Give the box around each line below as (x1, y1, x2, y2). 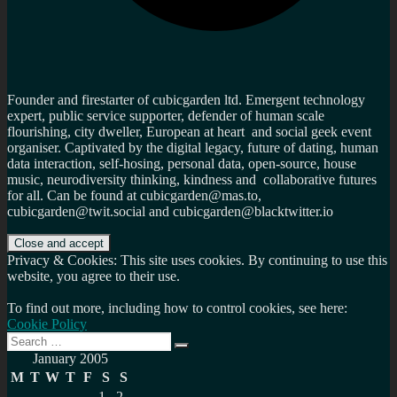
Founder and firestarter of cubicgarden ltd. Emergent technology (7, 92, 365, 108)
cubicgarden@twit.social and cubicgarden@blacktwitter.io (7, 204, 333, 220)
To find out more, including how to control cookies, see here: (7, 300, 347, 316)
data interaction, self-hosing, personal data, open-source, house (7, 156, 356, 172)
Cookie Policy (7, 316, 87, 332)
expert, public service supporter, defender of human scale (7, 108, 324, 124)
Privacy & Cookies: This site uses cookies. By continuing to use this (7, 253, 387, 269)
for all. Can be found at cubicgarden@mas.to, (7, 188, 261, 204)
